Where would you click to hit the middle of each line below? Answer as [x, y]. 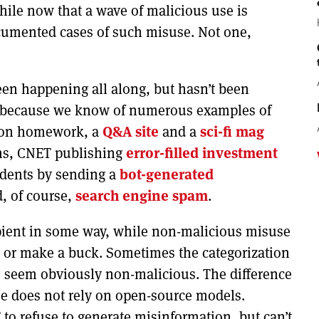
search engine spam [142, 195]
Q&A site [131, 131]
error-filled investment [202, 153]
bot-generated [167, 174]
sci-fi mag [232, 131]
